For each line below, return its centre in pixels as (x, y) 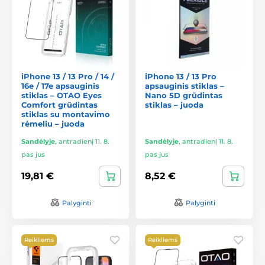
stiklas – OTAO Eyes (62, 95)
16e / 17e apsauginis (60, 85)
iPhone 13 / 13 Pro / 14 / (68, 76)
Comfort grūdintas (59, 104)
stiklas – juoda (174, 104)
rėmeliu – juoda (53, 123)
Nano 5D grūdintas (184, 95)
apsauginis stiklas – (185, 85)
